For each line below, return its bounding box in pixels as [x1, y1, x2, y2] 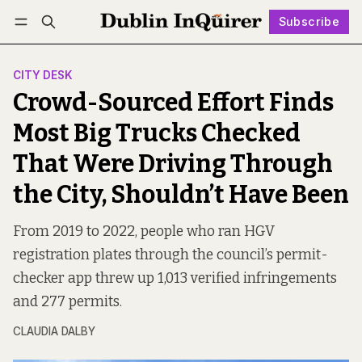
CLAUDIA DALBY [13, 325, 95, 339]
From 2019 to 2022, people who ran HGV [13, 223, 275, 241]
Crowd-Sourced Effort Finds [13, 88, 334, 118]
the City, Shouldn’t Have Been [13, 180, 349, 210]
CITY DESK [13, 69, 73, 82]
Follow [177, 38, 215, 53]
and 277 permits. [13, 293, 122, 311]
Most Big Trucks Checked [13, 119, 301, 149]
